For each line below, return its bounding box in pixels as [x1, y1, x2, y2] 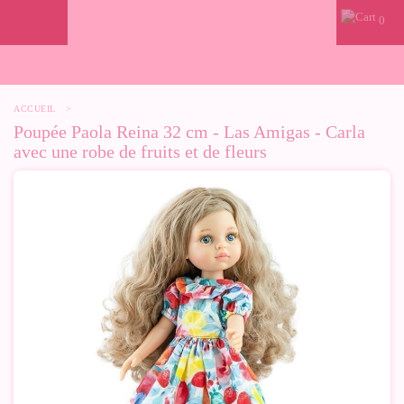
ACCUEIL [14, 104, 56, 114]
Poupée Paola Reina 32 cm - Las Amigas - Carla [14, 122, 365, 142]
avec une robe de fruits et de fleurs [14, 142, 267, 161]
